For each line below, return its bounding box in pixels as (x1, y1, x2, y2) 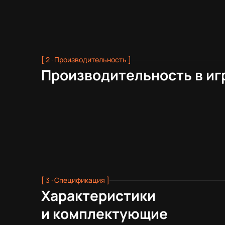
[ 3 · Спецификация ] (41, 175, 109, 185)
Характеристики (41, 186, 156, 205)
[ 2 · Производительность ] (41, 55, 131, 64)
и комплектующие (41, 204, 168, 223)
